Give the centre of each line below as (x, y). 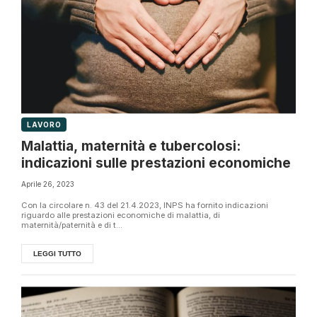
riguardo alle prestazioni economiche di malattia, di (121, 215)
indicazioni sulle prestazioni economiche (156, 163)
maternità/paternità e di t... (72, 225)
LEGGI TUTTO (57, 254)
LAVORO (44, 125)
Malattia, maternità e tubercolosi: (131, 146)
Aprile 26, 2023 (48, 184)
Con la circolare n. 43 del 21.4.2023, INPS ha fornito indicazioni (145, 205)
